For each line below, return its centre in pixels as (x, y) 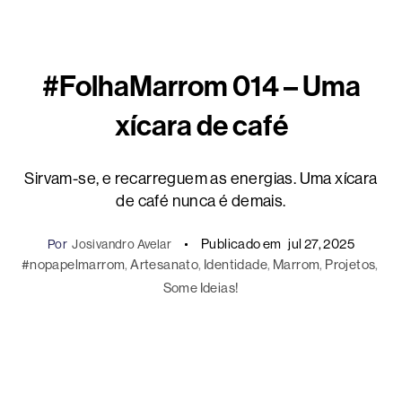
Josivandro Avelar (122, 245)
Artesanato (165, 265)
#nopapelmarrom (73, 265)
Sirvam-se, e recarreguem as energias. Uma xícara (201, 179)
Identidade (236, 265)
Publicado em (241, 244)
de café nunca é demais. (201, 201)
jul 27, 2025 (322, 244)
